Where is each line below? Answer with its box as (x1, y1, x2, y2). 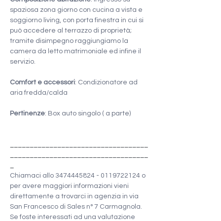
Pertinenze (10, 110, 45, 117)
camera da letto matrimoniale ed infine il (10, 48, 143, 55)
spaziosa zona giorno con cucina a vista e (10, 6, 144, 13)
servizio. (10, 58, 36, 65)
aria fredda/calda (10, 89, 68, 96)
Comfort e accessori (10, 79, 75, 86)
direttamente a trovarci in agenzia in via (10, 193, 140, 200)
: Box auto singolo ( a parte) (45, 110, 131, 117)
